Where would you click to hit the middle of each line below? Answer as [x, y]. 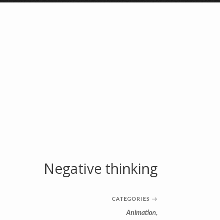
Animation [141, 213]
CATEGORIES [131, 199]
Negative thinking [101, 168]
